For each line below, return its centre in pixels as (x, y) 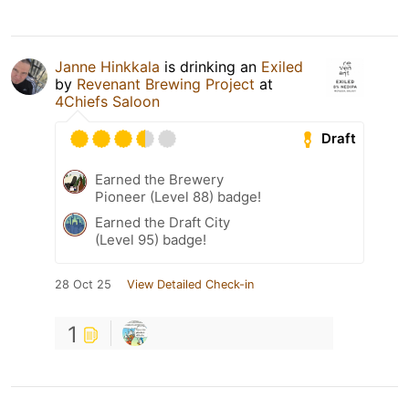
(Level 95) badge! (151, 239)
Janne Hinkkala (107, 66)
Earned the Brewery (159, 179)
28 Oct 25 (83, 284)
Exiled (282, 66)
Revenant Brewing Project (166, 84)
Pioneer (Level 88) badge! (178, 196)
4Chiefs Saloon (107, 101)
